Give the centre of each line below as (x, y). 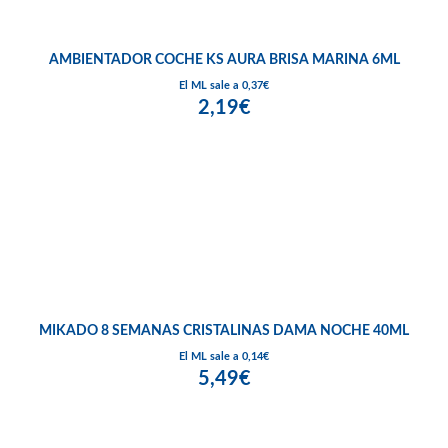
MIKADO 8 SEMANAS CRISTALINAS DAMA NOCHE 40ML (224, 331)
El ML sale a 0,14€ (224, 357)
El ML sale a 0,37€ (224, 86)
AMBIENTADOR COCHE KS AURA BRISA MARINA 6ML (224, 60)
